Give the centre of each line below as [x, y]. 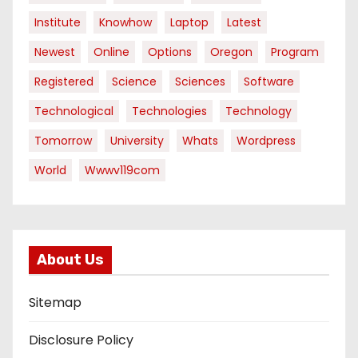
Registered [64, 82]
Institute [58, 22]
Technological [74, 111]
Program [295, 52]
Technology [259, 111]
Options [170, 52]
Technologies [169, 111]
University [137, 141]
